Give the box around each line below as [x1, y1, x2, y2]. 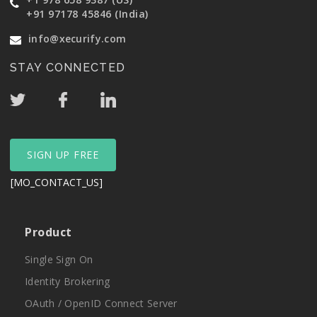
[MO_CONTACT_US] [11, 175, 103, 190]
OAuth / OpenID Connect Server [25, 296, 178, 311]
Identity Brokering [25, 275, 110, 289]
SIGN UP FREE [27, 148, 99, 162]
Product [25, 224, 72, 241]
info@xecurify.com [28, 32, 127, 46]
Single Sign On [25, 253, 93, 267]
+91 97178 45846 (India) [26, 7, 149, 21]
